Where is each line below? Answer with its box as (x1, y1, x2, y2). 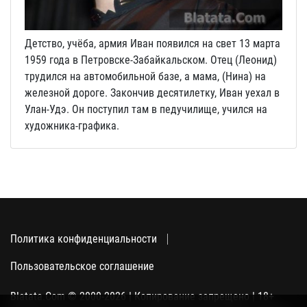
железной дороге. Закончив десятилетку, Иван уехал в (25, 86, 280, 100)
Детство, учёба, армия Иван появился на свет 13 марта (25, 37, 280, 51)
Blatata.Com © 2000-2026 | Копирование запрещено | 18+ (10, 290, 274, 304)
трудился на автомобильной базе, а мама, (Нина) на (25, 70, 266, 84)
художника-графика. (25, 119, 119, 133)
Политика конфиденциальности (10, 232, 157, 246)
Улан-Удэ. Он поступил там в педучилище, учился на (25, 103, 267, 116)
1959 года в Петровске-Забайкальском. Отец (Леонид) (25, 53, 277, 67)
